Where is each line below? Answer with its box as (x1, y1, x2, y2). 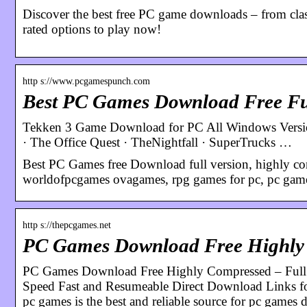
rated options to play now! (23, 21, 161, 36)
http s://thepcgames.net (23, 219, 111, 230)
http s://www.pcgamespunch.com (23, 75, 150, 86)
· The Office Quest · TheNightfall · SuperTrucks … (23, 134, 292, 149)
